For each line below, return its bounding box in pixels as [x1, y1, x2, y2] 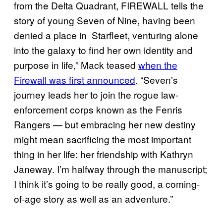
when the [138, 57, 177, 71]
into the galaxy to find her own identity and [14, 43, 193, 56]
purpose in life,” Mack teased [14, 57, 138, 71]
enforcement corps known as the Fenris [14, 102, 182, 116]
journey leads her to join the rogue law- [14, 87, 178, 101]
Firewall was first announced [14, 72, 135, 86]
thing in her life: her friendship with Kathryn [14, 147, 193, 161]
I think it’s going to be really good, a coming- [14, 176, 200, 190]
